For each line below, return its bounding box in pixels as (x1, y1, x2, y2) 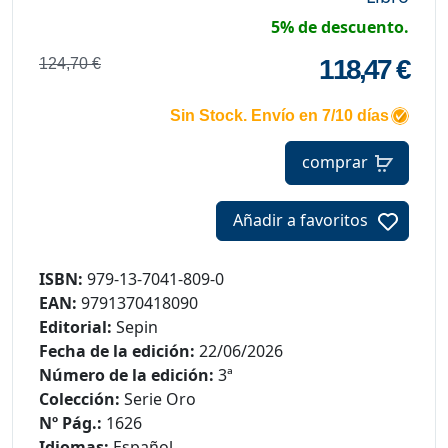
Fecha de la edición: (39, 339, 199, 362)
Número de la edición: (39, 363, 218, 386)
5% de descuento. (271, 16, 409, 39)
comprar (302, 150, 368, 173)
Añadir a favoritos (233, 209, 368, 232)
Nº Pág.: (39, 411, 106, 434)
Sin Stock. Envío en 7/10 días (170, 107, 389, 125)
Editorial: (39, 315, 116, 338)
